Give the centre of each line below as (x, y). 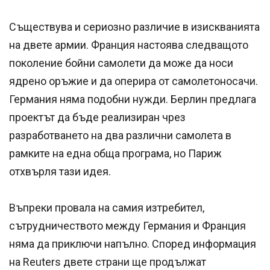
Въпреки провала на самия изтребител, (107, 208)
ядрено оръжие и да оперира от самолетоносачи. (133, 81)
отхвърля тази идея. (60, 172)
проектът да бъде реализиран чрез (97, 118)
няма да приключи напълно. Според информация (133, 244)
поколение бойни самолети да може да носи (121, 63)
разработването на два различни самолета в (120, 136)
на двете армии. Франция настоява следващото (129, 45)
